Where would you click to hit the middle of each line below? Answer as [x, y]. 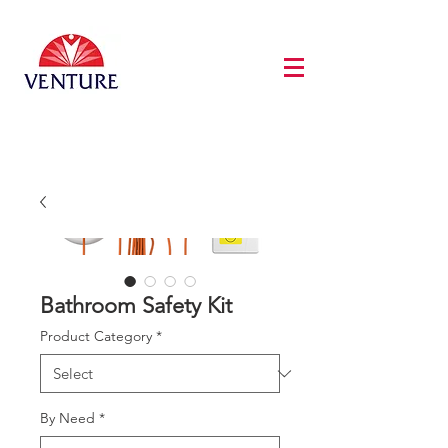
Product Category [96, 336]
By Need [67, 418]
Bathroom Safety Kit [136, 306]
